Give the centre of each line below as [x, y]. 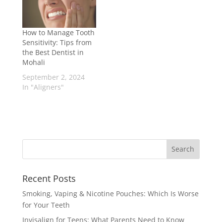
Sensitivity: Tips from [57, 42]
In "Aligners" [43, 87]
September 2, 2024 [53, 77]
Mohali [33, 62]
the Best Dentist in [53, 52]
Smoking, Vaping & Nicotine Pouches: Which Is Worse [110, 193]
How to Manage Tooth [58, 32]
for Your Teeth [46, 205]
